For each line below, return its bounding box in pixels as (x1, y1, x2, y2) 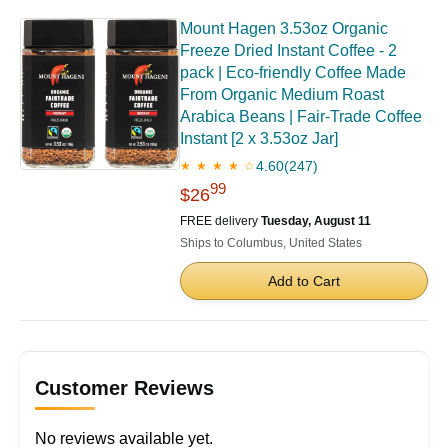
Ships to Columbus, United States (180, 235, 362, 250)
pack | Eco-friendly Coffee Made (180, 63, 406, 81)
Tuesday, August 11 (261, 213, 371, 228)
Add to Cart (268, 272, 340, 289)
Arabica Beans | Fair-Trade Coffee (180, 107, 422, 125)
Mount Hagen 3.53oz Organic (180, 19, 388, 37)
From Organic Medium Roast (180, 85, 384, 103)
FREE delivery (180, 213, 261, 228)
